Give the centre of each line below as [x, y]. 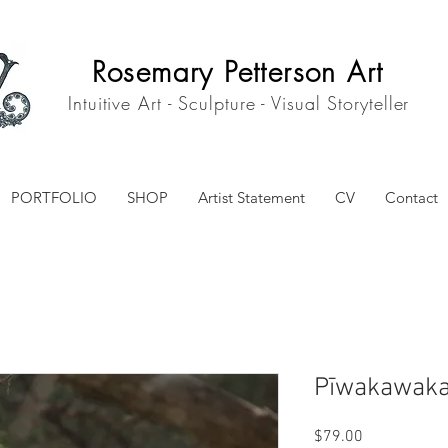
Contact [411, 197]
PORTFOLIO [53, 197]
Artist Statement [251, 197]
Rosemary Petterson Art [237, 71]
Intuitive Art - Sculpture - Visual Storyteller [239, 103]
